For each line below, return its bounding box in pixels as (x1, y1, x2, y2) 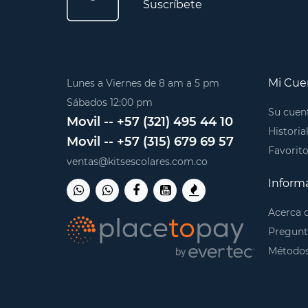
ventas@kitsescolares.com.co (67, 155, 208, 168)
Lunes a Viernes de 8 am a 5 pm (67, 77, 219, 90)
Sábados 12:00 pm (67, 96, 153, 109)
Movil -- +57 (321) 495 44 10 (67, 114, 233, 130)
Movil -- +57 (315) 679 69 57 (67, 134, 234, 150)
